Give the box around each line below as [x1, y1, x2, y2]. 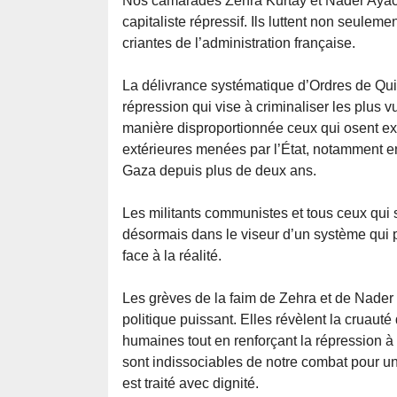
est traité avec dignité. [122, 376, 259, 392]
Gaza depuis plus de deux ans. [122, 163, 316, 179]
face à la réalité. [122, 248, 222, 264]
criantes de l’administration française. [122, 35, 355, 51]
